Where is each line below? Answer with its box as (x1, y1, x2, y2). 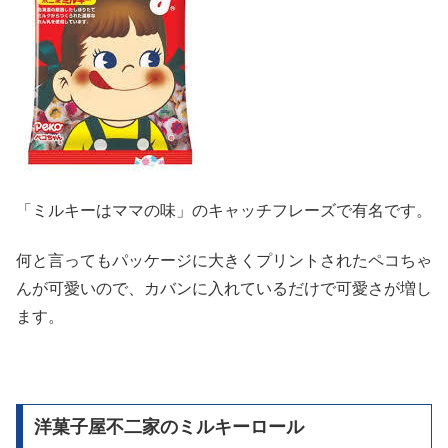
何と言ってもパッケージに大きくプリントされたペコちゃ (16, 252, 432, 270)
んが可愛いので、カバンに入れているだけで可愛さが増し (16, 280, 432, 298)
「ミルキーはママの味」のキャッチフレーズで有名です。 (16, 202, 432, 220)
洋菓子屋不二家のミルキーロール (33, 417, 304, 438)
